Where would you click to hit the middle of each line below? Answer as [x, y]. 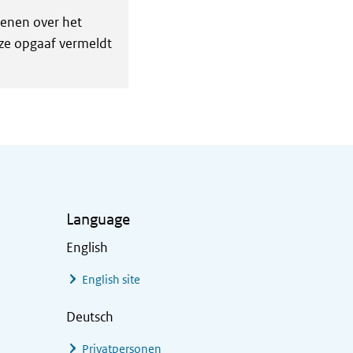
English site [111, 279]
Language [98, 219]
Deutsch [89, 317]
